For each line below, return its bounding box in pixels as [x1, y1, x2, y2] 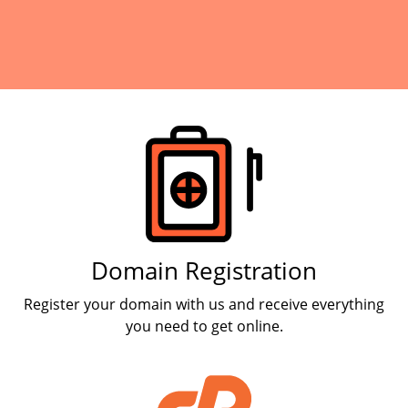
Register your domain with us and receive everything [24, 294, 384, 314]
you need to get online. [125, 316, 283, 336]
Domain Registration [91, 255, 317, 287]
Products [7, 87, 123, 123]
